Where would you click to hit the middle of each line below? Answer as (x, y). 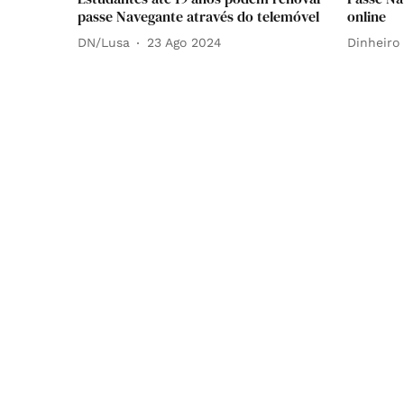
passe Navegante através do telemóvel (198, 16)
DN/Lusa (104, 43)
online (367, 16)
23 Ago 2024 (184, 43)
